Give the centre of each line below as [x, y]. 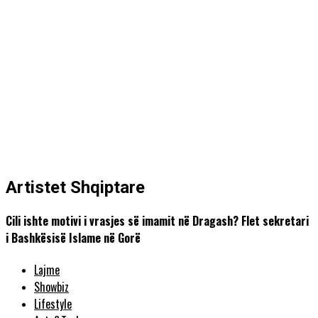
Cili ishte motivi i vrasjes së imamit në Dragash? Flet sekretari [157, 221]
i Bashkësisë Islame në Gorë [73, 238]
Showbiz [51, 287]
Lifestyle [53, 304]
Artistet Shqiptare [75, 187]
